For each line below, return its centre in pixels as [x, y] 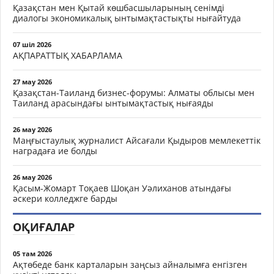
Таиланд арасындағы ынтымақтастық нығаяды [113, 103]
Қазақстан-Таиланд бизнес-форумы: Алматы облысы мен [134, 93]
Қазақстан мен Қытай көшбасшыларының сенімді [119, 8]
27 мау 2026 [32, 82]
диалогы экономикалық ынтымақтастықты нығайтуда [127, 18]
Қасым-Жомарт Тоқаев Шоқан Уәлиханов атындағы [122, 188]
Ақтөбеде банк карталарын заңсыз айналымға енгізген [130, 265]
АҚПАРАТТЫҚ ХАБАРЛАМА [68, 55]
